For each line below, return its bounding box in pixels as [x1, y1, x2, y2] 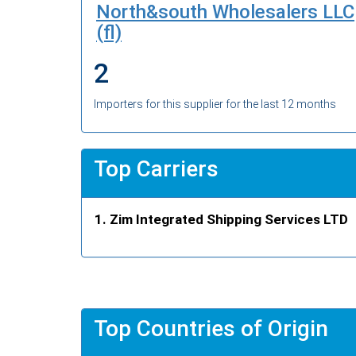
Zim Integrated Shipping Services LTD [110, 211, 348, 227]
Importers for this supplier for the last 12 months [94, 97, 336, 110]
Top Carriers [94, 155, 219, 182]
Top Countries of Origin [94, 315, 328, 342]
